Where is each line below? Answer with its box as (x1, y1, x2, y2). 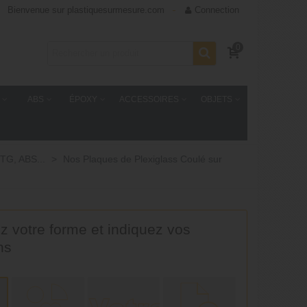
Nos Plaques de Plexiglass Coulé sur (63, 153, 222, 164)
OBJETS (200, 95, 232, 104)
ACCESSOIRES (119, 95, 179, 104)
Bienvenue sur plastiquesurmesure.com (8, 5, 164, 15)
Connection (195, 5, 239, 15)
